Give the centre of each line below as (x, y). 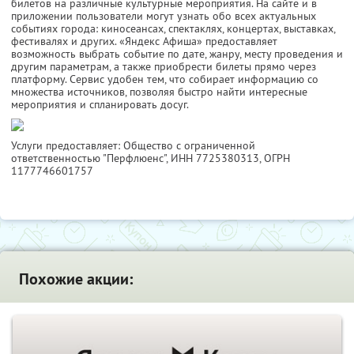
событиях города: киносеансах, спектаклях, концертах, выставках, (173, 29)
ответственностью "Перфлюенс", (91, 158)
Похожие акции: (76, 279)
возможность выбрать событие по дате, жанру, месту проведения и (177, 54)
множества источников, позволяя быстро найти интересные (159, 92)
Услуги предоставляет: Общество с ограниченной (133, 146)
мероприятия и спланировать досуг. (100, 105)
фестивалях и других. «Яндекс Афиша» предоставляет (144, 41)
